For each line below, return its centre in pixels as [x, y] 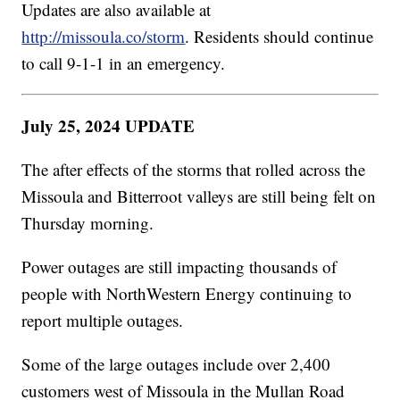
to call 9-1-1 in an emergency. [124, 63]
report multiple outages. [103, 321]
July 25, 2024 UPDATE [108, 126]
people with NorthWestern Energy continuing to [187, 294]
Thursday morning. [88, 223]
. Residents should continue [279, 37]
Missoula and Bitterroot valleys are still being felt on [199, 196]
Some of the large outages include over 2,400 [176, 364]
